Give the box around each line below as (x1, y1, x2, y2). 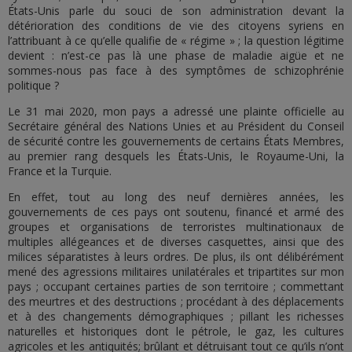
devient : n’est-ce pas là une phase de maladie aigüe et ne (8, 48, 344, 63)
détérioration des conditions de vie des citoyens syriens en (8, 18, 344, 33)
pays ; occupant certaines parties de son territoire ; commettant (8, 279, 344, 294)
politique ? (8, 78, 62, 93)
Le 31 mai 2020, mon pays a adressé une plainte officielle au (8, 104, 344, 119)
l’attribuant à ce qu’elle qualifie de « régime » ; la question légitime (8, 33, 344, 48)
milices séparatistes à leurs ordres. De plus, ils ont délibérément (8, 249, 344, 264)
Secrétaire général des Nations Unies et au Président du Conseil (8, 119, 344, 134)
